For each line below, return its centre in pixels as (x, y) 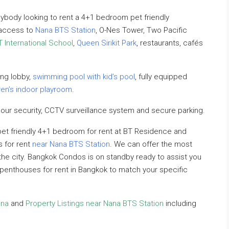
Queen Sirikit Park (107, 43)
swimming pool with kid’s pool (84, 77)
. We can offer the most (151, 144)
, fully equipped (161, 77)
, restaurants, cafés (170, 43)
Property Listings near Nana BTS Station (95, 203)
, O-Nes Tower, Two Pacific (141, 30)
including (180, 203)
